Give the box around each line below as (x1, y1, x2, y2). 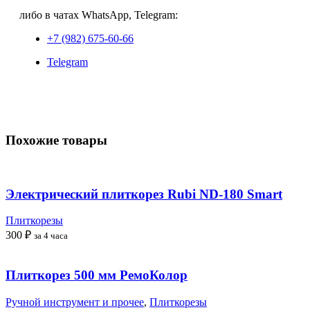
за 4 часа (34, 230, 68, 241)
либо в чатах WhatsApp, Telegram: (19, 9, 178, 21)
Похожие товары (6, 133, 107, 148)
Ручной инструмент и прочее (6, 295, 144, 308)
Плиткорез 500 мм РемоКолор (6, 268, 188, 282)
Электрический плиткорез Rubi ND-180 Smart (6, 186, 282, 201)
